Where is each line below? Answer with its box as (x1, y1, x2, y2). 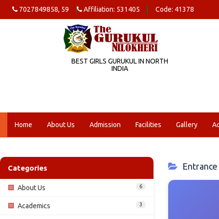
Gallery (176, 121, 197, 129)
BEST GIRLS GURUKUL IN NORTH (71, 57, 168, 65)
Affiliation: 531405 (82, 5, 140, 13)
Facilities (135, 121, 161, 129)
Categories (8, 164, 47, 172)
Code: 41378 (155, 5, 194, 13)
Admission (89, 121, 121, 129)
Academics (18, 202, 50, 210)
